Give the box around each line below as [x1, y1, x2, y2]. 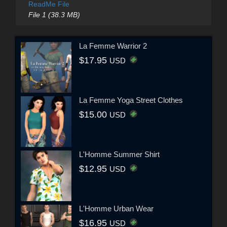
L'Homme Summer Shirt [79, 150, 160, 159]
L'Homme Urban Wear [79, 204, 154, 213]
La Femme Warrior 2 [79, 42, 147, 51]
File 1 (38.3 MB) [28, 10, 80, 19]
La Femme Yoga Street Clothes [79, 96, 183, 105]
